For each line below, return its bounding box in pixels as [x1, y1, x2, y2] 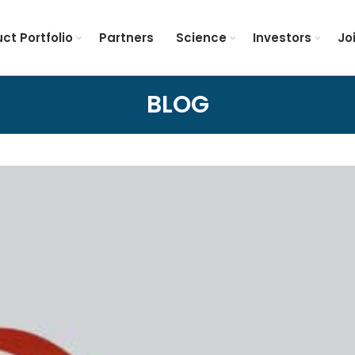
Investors [253, 29, 312, 46]
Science [176, 29, 227, 46]
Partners [99, 29, 155, 46]
